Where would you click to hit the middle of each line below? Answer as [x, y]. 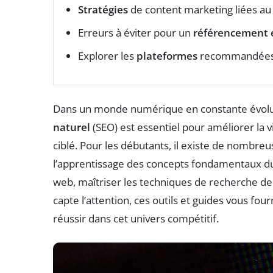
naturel [72, 127]
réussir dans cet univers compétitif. [136, 219]
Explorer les [107, 56]
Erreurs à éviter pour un [136, 33]
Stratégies [103, 10]
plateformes [167, 56]
